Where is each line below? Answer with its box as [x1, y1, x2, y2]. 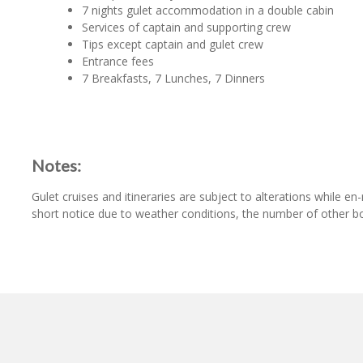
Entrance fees [82, 53, 155, 69]
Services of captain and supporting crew [82, 19, 292, 35]
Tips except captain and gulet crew [82, 36, 264, 52]
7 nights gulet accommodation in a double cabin [82, 2, 335, 18]
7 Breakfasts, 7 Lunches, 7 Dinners [82, 70, 266, 86]
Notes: [32, 156, 81, 175]
